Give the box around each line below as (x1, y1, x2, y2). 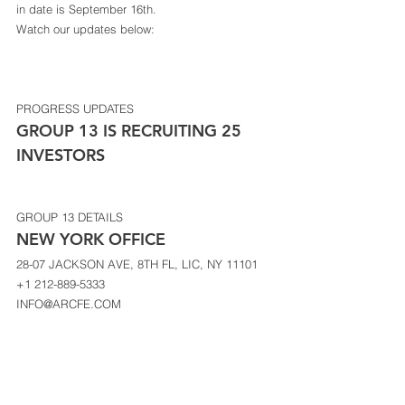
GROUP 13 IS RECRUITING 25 (16, 120, 246, 141)
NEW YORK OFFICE (16, 229, 170, 250)
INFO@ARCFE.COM (16, 297, 125, 311)
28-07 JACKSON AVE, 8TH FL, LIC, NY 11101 (16, 257, 261, 271)
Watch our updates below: (16, 22, 158, 36)
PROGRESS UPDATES (16, 101, 134, 116)
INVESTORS (16, 145, 109, 165)
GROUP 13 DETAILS (16, 210, 123, 224)
